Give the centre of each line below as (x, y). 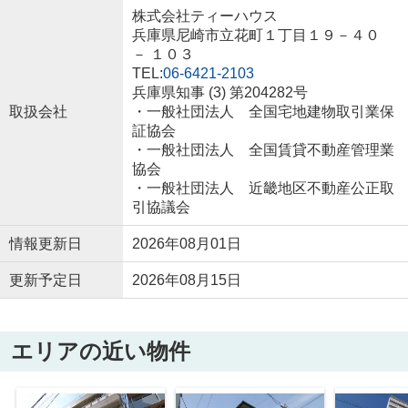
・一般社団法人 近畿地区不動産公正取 (263, 188)
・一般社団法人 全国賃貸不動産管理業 (263, 150)
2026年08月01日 (186, 244)
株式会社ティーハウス (204, 16)
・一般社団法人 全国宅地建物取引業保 (263, 112)
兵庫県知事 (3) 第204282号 (219, 92)
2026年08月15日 (186, 280)
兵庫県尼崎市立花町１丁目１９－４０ (255, 35)
